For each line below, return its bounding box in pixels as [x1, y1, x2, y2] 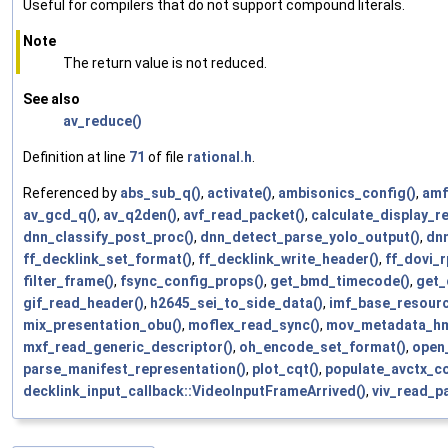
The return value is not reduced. [63, 54, 267, 71]
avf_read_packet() [183, 206, 305, 223]
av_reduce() [63, 112, 142, 129]
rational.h [187, 148, 252, 165]
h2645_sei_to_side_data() [150, 294, 323, 311]
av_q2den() [103, 206, 177, 223]
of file [145, 148, 187, 165]
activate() [207, 184, 272, 201]
